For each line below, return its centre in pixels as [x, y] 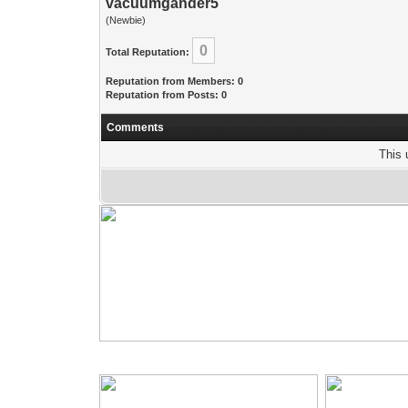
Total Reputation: [148, 52]
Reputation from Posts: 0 [167, 95]
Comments [136, 127]
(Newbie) [126, 20]
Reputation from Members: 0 [175, 81]
